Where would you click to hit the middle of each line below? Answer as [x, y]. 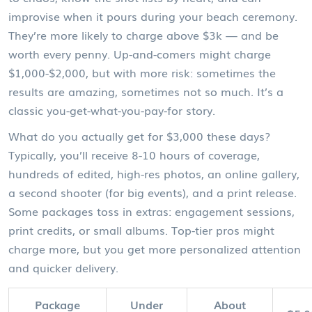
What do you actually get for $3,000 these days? [139, 136]
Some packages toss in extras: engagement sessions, [151, 211]
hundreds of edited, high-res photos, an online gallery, [154, 173]
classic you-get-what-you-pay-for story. [112, 110]
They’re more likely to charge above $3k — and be [143, 35]
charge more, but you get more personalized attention [155, 249]
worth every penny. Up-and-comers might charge [140, 54]
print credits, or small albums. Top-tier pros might [141, 230]
